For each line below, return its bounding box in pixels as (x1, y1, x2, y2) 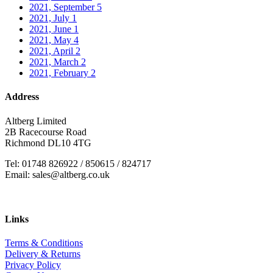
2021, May (29, 34, 74, 45)
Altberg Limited (5, 115, 66, 126)
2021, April (29, 45, 76, 56)
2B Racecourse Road (5, 126, 87, 137)
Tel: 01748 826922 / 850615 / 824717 (5, 158, 151, 169)
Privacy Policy (5, 260, 61, 271)
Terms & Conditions (5, 238, 83, 249)
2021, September (29, 1, 97, 12)
